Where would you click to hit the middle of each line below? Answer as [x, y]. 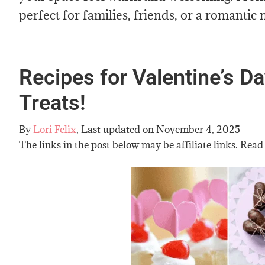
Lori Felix [55, 130]
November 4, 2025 [198, 130]
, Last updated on [116, 130]
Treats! [52, 103]
